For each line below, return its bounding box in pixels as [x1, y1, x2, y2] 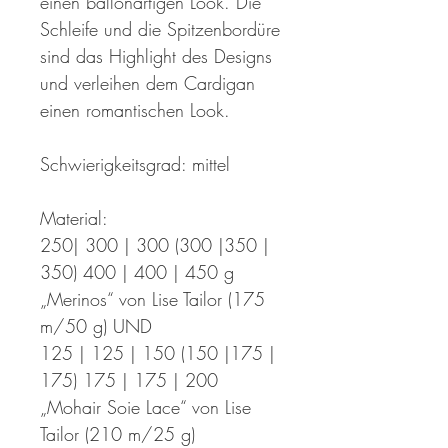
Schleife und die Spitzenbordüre [40, 17, 280, 42]
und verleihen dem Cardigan [40, 71, 255, 96]
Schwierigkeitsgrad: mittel [40, 152, 230, 177]
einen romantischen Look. [40, 98, 230, 123]
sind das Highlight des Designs [40, 44, 272, 69]
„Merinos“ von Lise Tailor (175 [40, 287, 265, 312]
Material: [40, 206, 108, 231]
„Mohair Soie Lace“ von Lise [40, 395, 251, 420]
